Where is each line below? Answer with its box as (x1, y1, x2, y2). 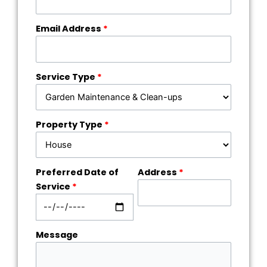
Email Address (36, 22, 103, 35)
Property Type (36, 118, 104, 131)
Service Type (36, 70, 97, 83)
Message (36, 228, 78, 241)
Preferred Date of (36, 166, 119, 178)
